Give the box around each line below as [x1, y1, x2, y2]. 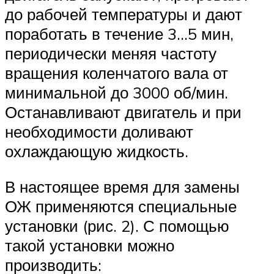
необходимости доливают [5, 122, 193, 142]
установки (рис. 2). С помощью [5, 216, 229, 235]
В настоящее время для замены [5, 177, 240, 196]
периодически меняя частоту [5, 43, 217, 64]
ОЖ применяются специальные [5, 196, 237, 216]
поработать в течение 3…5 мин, [5, 24, 234, 44]
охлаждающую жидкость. [5, 141, 188, 161]
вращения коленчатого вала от [5, 63, 228, 83]
